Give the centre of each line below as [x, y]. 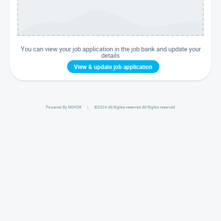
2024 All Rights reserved [119, 107]
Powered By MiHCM [64, 107]
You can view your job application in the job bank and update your [110, 49]
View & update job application [113, 66]
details [110, 55]
